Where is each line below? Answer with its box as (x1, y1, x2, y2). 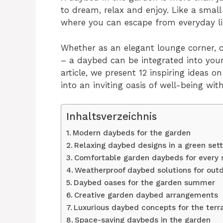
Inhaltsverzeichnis (66, 111, 157, 123)
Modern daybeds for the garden (73, 128, 191, 138)
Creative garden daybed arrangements (74, 191, 219, 200)
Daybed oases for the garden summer (74, 178, 216, 188)
